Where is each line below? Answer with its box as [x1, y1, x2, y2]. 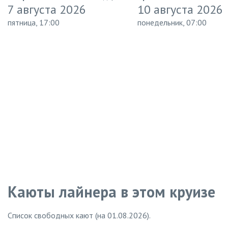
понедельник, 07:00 [137, 17, 207, 27]
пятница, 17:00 [8, 17, 60, 27]
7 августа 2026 [8, 2, 86, 17]
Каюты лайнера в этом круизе [8, 181, 215, 202]
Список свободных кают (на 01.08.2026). [8, 210, 151, 220]
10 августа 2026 [137, 2, 223, 17]
